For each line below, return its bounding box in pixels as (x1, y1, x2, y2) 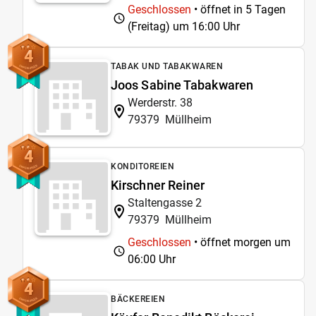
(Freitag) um (128, 19, 192, 33)
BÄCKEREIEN (111, 293, 165, 304)
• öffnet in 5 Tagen (191, 2, 286, 16)
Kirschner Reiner (111, 177, 205, 193)
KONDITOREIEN (111, 161, 174, 171)
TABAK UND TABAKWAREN (111, 61, 223, 71)
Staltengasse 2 (128, 195, 202, 209)
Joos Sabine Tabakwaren (111, 77, 253, 92)
